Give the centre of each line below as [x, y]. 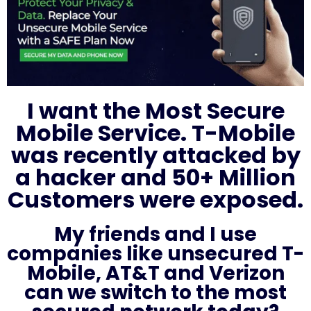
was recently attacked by [155, 155]
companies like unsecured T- [155, 253]
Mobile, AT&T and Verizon [155, 273]
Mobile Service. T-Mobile [155, 133]
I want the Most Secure [155, 110]
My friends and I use [155, 234]
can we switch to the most [155, 292]
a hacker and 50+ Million [155, 177]
